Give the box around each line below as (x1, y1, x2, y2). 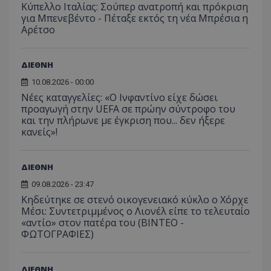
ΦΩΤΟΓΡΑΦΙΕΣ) (21, 227, 94, 241)
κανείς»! (21, 125, 57, 139)
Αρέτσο (21, 22, 55, 36)
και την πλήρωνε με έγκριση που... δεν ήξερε (21, 113, 225, 127)
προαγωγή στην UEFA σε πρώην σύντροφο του (21, 102, 235, 116)
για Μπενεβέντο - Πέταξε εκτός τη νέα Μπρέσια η (21, 11, 248, 25)
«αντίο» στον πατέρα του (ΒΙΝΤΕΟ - (21, 215, 184, 229)
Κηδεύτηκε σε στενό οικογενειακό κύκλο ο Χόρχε (21, 192, 249, 206)
